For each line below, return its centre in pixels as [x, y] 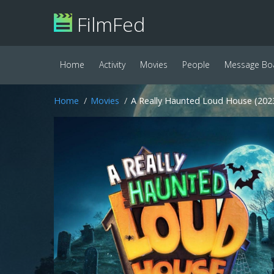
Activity [112, 65]
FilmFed [109, 24]
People [196, 65]
